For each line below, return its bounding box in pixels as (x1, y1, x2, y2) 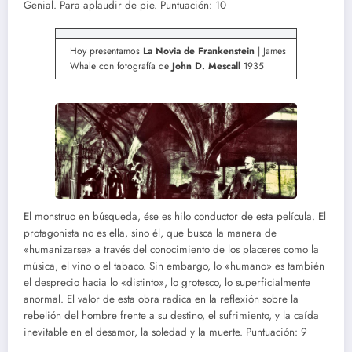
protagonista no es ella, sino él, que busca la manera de (24, 225, 277, 240)
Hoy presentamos (70, 44, 143, 59)
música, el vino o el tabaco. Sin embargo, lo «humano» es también (24, 258, 324, 273)
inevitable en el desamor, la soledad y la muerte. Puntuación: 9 (24, 324, 307, 339)
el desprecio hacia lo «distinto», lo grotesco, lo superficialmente (24, 274, 310, 290)
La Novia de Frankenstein (143, 44, 255, 59)
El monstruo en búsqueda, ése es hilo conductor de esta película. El (24, 208, 326, 224)
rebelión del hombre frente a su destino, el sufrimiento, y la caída (24, 307, 319, 323)
